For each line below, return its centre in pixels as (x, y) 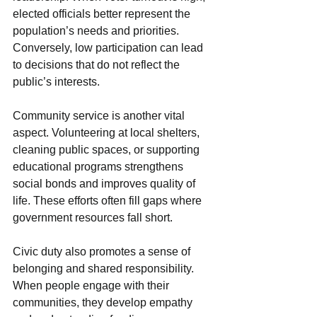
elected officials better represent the (103, 14)
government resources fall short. (93, 218)
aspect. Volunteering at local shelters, (108, 133)
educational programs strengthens (99, 167)
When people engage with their (92, 286)
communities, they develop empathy (104, 303)
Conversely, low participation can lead (109, 48)
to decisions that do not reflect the (98, 65)
